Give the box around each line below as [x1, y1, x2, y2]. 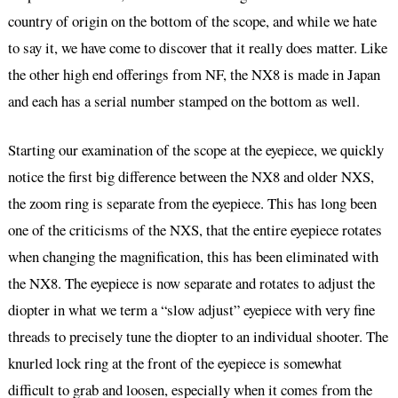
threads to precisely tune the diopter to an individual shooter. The [7, 326, 388, 347]
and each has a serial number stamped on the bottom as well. [7, 90, 360, 111]
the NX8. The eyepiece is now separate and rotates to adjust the [7, 273, 375, 294]
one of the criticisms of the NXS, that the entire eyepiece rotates [7, 219, 382, 241]
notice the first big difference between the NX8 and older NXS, [7, 166, 374, 187]
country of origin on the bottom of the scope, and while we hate [7, 10, 377, 31]
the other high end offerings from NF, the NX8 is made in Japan [7, 63, 380, 84]
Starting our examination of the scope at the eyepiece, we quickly [7, 139, 384, 161]
